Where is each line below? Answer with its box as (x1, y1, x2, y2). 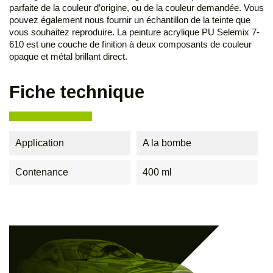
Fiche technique (9, 82, 144, 102)
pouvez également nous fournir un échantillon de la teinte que (9, 15, 250, 26)
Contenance (15, 167, 68, 178)
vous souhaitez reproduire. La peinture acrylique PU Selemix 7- (9, 27, 260, 38)
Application (15, 138, 64, 149)
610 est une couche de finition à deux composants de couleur (9, 39, 252, 50)
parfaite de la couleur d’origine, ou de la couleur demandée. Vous (9, 2, 264, 13)
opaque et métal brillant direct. (9, 51, 127, 62)
